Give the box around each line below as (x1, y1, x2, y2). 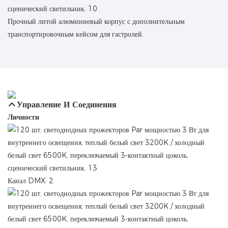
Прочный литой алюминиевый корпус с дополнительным (8, 16, 185, 26)
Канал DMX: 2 (8, 176, 53, 186)
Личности (8, 112, 39, 122)
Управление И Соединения (17, 100, 117, 110)
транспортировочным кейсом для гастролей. (8, 29, 144, 39)
